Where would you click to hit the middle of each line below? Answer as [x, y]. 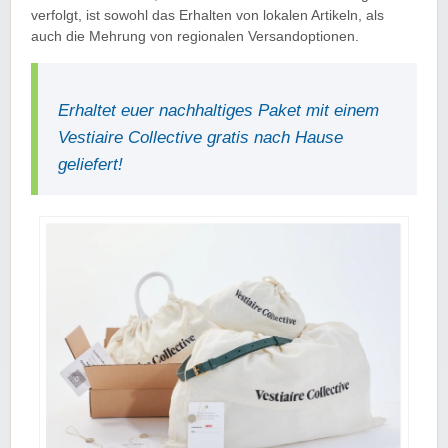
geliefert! [91, 164]
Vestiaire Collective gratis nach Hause [201, 137]
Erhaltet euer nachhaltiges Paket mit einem [219, 110]
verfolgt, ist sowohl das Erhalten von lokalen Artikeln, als [207, 15]
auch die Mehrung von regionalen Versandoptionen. [195, 36]
